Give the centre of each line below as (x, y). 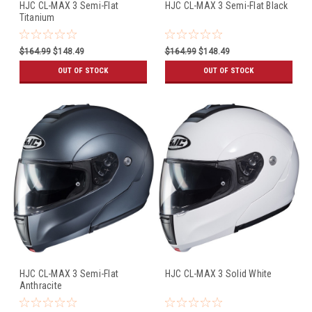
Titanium (37, 18)
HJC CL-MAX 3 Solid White (218, 274)
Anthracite (40, 286)
